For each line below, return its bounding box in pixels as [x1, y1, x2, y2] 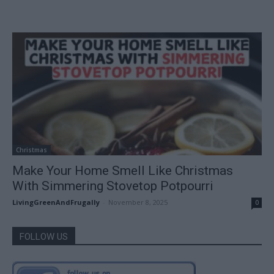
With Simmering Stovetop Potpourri [12, 179, 213, 194]
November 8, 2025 [108, 198, 168, 207]
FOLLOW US [20, 231, 68, 243]
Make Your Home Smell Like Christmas [12, 163, 233, 179]
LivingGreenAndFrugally [12, 198, 100, 207]
